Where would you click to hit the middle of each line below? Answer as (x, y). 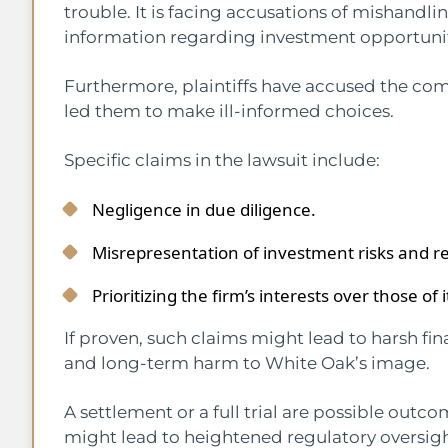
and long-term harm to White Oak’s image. (247, 362)
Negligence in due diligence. (204, 209)
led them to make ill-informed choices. (229, 110)
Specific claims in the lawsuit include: (222, 159)
